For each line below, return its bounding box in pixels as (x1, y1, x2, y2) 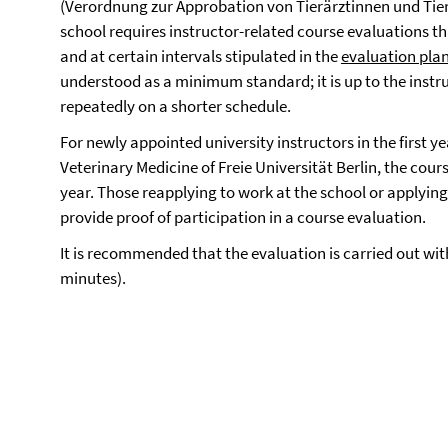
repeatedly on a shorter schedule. (60, 95, 291, 117)
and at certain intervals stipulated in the (60, 45, 341, 67)
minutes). (60, 267, 129, 289)
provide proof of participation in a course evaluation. (60, 206, 426, 228)
